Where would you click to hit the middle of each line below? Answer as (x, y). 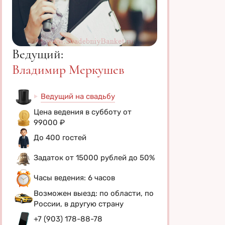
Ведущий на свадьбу (78, 96)
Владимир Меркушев (68, 69)
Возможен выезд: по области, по (94, 193)
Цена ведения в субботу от (83, 112)
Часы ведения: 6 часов (74, 178)
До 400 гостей (60, 138)
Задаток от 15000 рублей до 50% (94, 158)
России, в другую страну (79, 204)
